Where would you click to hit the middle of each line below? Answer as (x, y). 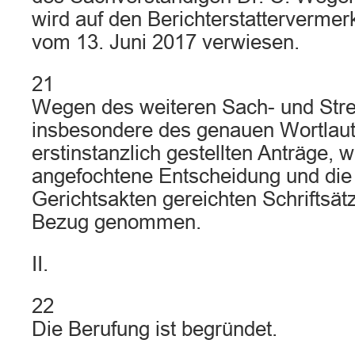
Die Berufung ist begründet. (155, 329)
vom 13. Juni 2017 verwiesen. (166, 42)
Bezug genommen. (116, 222)
